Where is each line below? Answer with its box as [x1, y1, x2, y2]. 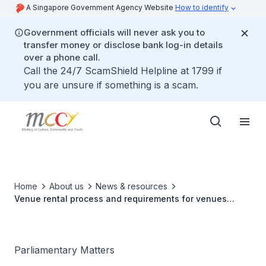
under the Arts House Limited [14, 206, 135, 216]
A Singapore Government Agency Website [26, 3, 175, 12]
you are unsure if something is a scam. [24, 79, 198, 91]
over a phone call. [24, 52, 100, 63]
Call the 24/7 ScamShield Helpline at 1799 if [24, 65, 222, 77]
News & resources [96, 181, 167, 191]
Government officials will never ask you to [24, 27, 205, 38]
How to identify [175, 3, 229, 12]
